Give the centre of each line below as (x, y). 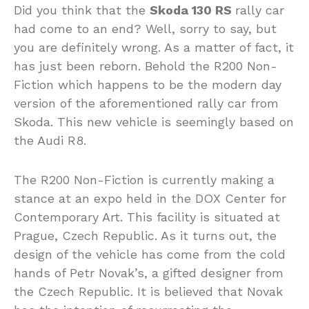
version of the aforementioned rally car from (146, 103)
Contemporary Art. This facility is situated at (147, 217)
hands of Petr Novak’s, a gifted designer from (149, 272)
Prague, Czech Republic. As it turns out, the (145, 235)
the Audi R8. (50, 140)
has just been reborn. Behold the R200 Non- (146, 66)
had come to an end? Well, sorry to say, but (145, 28)
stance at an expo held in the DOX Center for (150, 198)
